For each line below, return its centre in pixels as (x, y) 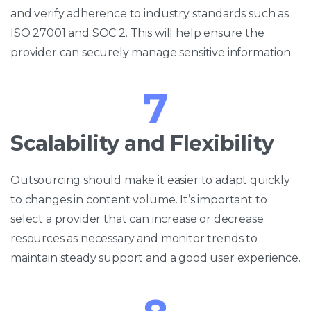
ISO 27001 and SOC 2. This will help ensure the (137, 33)
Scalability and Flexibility (142, 143)
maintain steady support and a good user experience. (155, 258)
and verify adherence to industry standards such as (150, 13)
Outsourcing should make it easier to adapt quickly (150, 180)
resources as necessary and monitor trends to (134, 238)
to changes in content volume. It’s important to (139, 199)
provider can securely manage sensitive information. (152, 52)
